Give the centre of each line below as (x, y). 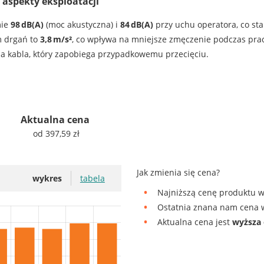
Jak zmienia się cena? (179, 173)
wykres (47, 179)
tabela (92, 179)
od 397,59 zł (57, 134)
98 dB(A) (27, 25)
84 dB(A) (136, 25)
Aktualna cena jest (195, 222)
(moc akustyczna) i (82, 25)
